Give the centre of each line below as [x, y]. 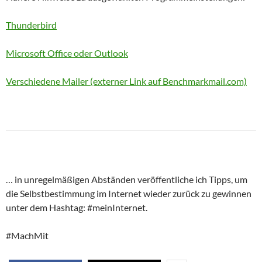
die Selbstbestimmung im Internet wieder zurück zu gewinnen [129, 193]
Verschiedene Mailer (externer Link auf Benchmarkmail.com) [126, 81]
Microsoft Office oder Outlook [67, 53]
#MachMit [27, 235]
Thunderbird [31, 25]
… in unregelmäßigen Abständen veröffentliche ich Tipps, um [127, 179]
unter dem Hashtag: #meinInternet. [77, 207]
